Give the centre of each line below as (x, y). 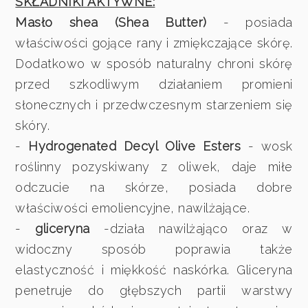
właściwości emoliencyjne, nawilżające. (133, 208)
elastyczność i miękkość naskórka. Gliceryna (154, 269)
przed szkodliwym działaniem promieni (154, 84)
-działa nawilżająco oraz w (191, 228)
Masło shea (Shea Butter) (111, 22)
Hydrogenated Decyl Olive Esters (138, 146)
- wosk (270, 146)
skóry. (33, 125)
